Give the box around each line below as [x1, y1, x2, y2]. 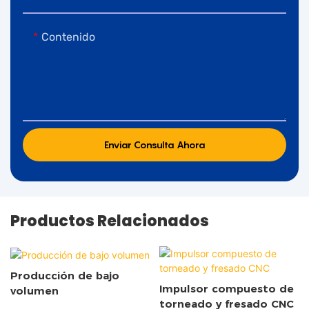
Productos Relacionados [10, 210, 209, 232]
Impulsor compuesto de [159, 282, 294, 296]
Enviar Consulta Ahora [103, 139, 206, 151]
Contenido [41, 30, 95, 44]
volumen [10, 283, 59, 297]
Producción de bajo [10, 268, 119, 282]
